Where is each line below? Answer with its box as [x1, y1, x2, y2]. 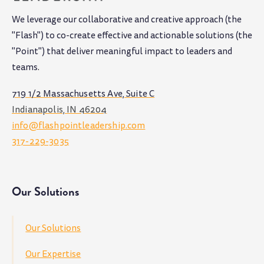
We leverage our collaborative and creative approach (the [12, 13, 242, 27]
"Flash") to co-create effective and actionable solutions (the [12, 29, 252, 42]
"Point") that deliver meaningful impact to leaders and [12, 45, 232, 58]
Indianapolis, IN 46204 [12, 103, 107, 117]
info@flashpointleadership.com [12, 119, 146, 133]
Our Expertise [25, 247, 81, 261]
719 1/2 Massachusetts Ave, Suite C [12, 87, 155, 101]
